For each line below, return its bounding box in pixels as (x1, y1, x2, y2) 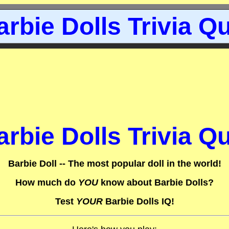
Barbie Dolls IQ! (102, 196, 174, 207)
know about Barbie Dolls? (98, 177, 214, 188)
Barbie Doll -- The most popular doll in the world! (8, 158, 221, 169)
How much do (15, 177, 78, 188)
